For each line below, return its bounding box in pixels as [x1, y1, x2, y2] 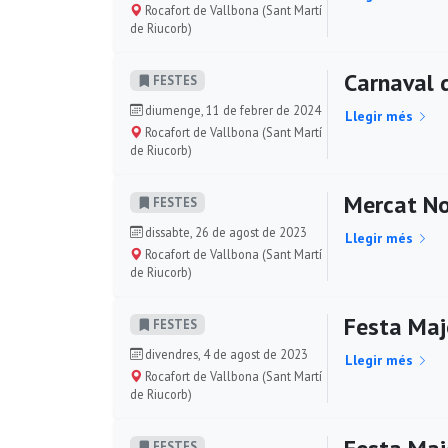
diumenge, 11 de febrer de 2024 [142, 101, 321, 118]
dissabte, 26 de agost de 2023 [142, 223, 307, 240]
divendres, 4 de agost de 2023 [142, 345, 308, 362]
